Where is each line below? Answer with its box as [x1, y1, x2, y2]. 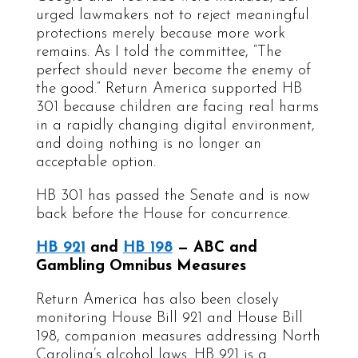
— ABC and [172, 240, 257, 256]
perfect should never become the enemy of [35, 62, 311, 78]
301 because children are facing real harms [35, 99, 319, 115]
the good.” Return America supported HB [35, 81, 302, 97]
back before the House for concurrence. [35, 206, 290, 222]
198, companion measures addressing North [35, 328, 320, 344]
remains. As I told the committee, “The [35, 44, 281, 60]
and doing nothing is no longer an [35, 136, 261, 152]
